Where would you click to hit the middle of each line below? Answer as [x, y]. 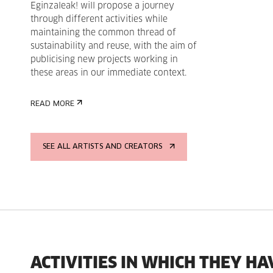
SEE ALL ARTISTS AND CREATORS [102, 147]
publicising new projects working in [104, 60]
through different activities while [99, 19]
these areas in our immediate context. [108, 73]
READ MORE [52, 104]
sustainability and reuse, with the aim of [114, 46]
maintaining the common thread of [103, 33]
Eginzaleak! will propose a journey [102, 6]
